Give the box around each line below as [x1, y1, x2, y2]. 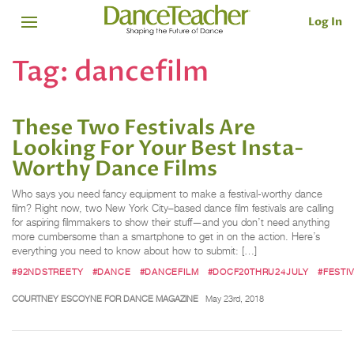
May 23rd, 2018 [205, 292, 264, 304]
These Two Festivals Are [12, 114, 255, 143]
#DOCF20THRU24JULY [207, 265, 309, 277]
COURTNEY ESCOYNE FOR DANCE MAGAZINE [12, 292, 198, 304]
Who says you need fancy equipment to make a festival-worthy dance [12, 188, 322, 201]
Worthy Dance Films [12, 155, 217, 184]
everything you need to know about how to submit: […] [12, 245, 257, 258]
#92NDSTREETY [12, 265, 84, 277]
